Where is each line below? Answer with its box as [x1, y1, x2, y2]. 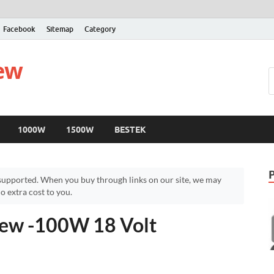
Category [84, 24, 116, 34]
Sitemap [46, 24, 73, 34]
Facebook [3, 24, 35, 34]
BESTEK [114, 124, 146, 135]
